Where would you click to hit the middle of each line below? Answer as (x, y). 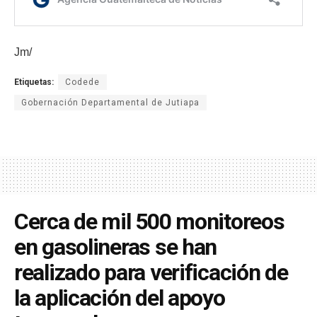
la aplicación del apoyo (120, 298)
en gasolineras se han (116, 247)
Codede (82, 82)
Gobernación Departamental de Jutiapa (110, 102)
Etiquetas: (34, 82)
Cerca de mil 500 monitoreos (149, 221)
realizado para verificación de (151, 272)
